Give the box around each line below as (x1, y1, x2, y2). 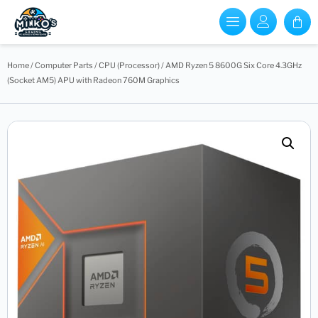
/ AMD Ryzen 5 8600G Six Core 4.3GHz (160, 60, 302, 70)
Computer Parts (35, 60, 93, 70)
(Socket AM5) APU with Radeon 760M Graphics (7, 75, 180, 85)
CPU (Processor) (99, 60, 160, 70)
